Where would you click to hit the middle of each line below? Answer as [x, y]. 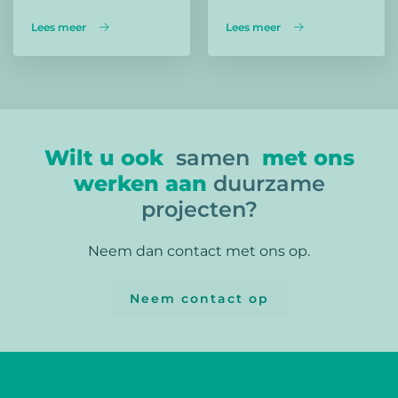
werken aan [143, 184]
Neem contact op [199, 299]
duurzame [269, 184]
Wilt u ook [110, 158]
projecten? [199, 210]
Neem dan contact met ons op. [199, 251]
